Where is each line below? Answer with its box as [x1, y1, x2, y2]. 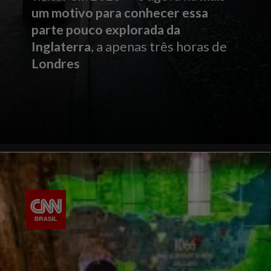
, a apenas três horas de [91, 38, 227, 54]
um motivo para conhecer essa [31, 4, 209, 21]
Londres [31, 55, 80, 71]
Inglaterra [31, 38, 91, 54]
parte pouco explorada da [31, 21, 181, 38]
